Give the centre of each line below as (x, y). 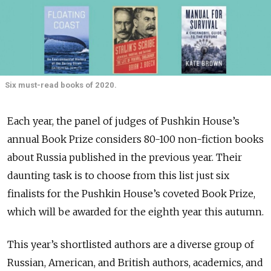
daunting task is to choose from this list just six (118, 175)
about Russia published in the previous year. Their (125, 157)
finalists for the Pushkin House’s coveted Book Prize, (131, 193)
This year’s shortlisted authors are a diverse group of (131, 244)
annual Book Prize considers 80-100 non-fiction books (135, 139)
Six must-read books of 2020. (61, 85)
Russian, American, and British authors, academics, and (135, 262)
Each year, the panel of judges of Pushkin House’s (123, 121)
